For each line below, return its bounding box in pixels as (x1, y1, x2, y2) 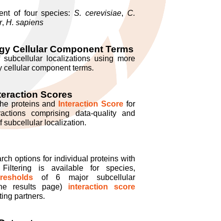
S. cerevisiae (74, 9, 122, 17)
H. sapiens (6, 18, 43, 27)
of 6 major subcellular (33, 173, 136, 182)
